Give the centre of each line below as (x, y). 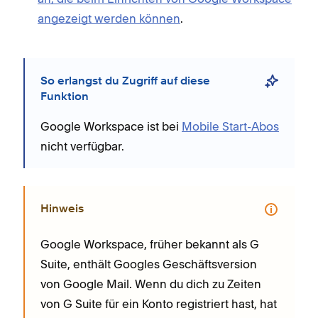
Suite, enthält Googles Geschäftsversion (149, 264)
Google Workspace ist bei (111, 126)
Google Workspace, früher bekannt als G (150, 244)
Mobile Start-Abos (230, 126)
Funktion (65, 97)
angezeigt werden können (109, 18)
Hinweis (62, 209)
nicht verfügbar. (82, 146)
